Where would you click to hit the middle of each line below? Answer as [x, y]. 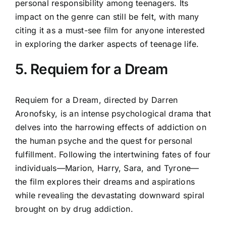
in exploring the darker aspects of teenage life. [107, 44]
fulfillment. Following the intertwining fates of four [113, 154]
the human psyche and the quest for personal [104, 140]
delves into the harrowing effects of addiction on [111, 127]
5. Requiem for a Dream [92, 69]
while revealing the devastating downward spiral [110, 195]
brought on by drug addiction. [74, 209]
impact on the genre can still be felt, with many [107, 16]
